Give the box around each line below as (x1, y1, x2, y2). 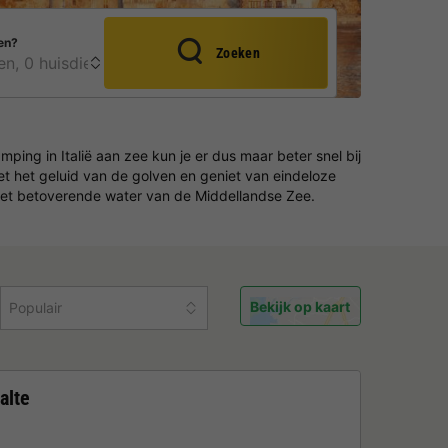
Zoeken (215, 45, 261, 61)
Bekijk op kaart (250, 297, 351, 315)
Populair (8, 299, 62, 317)
